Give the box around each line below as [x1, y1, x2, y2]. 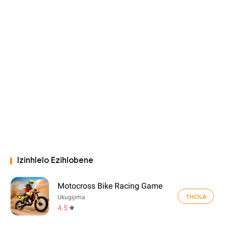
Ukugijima [58, 193, 85, 201]
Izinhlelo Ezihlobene [17, 155, 93, 165]
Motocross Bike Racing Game [58, 181, 162, 191]
